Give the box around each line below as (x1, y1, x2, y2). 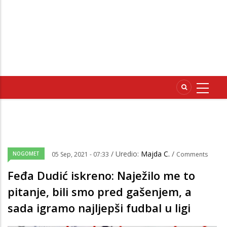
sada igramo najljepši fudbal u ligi (8, 200, 191, 216)
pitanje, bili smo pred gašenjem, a (8, 184, 192, 200)
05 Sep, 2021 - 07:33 (52, 150, 109, 159)
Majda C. (141, 149, 172, 159)
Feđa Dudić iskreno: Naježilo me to (8, 168, 195, 183)
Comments (176, 150, 208, 159)
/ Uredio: (111, 149, 141, 159)
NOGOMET (13, 150, 40, 158)
